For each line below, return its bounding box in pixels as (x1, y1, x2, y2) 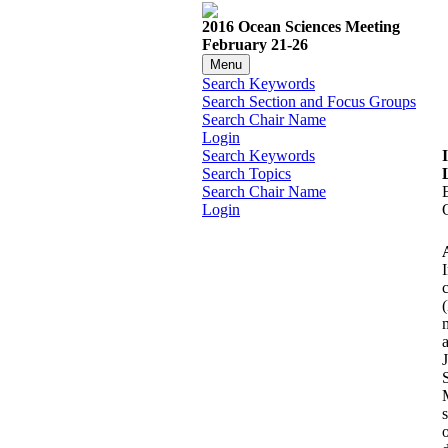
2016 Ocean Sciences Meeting (202, 18, 400, 36)
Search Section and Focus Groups (202, 93, 416, 111)
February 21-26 (202, 36, 308, 54)
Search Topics (202, 165, 291, 183)
